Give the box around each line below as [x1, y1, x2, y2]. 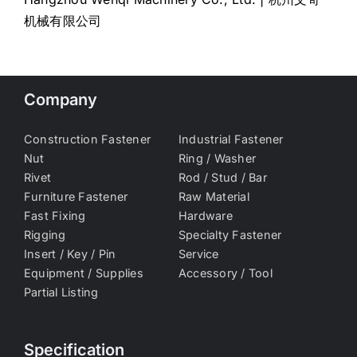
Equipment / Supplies [24, 266, 143, 280]
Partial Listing [24, 285, 99, 300]
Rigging [24, 228, 66, 242]
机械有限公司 [24, 13, 102, 29]
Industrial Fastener [178, 132, 284, 147]
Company [24, 90, 97, 110]
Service [178, 247, 219, 261]
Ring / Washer [178, 151, 257, 166]
